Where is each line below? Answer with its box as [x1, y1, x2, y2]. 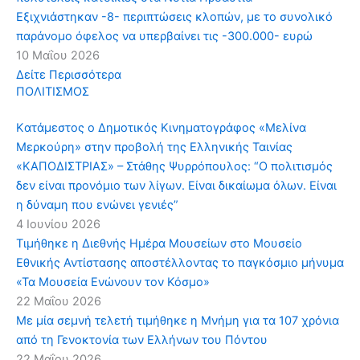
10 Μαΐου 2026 [16, 47, 100, 63]
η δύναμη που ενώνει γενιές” [16, 197, 178, 212]
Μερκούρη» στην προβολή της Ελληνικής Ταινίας [16, 139, 292, 154]
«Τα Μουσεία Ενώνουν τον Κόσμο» [16, 274, 210, 289]
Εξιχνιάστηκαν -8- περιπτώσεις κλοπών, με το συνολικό [16, 9, 333, 24]
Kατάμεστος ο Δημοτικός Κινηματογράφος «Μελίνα [16, 120, 306, 135]
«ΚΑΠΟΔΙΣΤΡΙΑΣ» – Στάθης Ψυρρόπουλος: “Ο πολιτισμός [16, 158, 333, 174]
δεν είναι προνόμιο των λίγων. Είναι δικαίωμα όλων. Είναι [16, 178, 337, 193]
